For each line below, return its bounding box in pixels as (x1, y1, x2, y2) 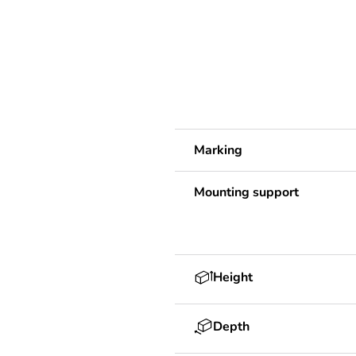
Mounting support (194, 183, 299, 201)
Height (213, 268, 253, 286)
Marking (194, 141, 242, 159)
